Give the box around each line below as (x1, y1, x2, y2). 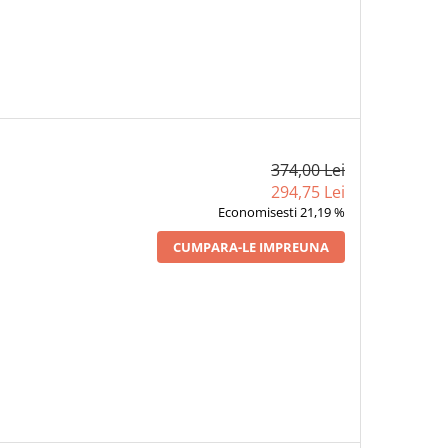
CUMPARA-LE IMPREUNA (172, 237, 329, 256)
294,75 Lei (270, 180, 345, 203)
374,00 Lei (270, 158, 345, 181)
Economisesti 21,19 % (217, 202, 345, 221)
